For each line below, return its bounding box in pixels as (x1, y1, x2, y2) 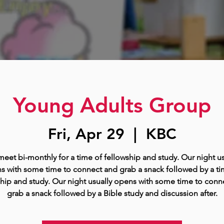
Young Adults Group (13, 92, 211, 118)
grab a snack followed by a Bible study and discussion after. (6, 188, 217, 198)
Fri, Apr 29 (47, 124, 124, 143)
